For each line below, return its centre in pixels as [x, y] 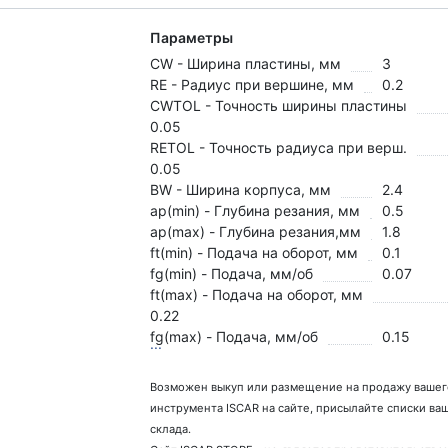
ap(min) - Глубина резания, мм [255, 210]
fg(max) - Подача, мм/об [234, 336]
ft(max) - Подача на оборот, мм [256, 294]
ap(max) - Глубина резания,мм [255, 231]
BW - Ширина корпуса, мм [240, 189]
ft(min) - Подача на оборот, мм [254, 252]
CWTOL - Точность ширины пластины [278, 105]
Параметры [191, 37]
